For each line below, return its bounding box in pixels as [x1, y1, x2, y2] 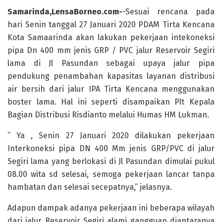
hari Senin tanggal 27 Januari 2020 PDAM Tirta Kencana [7, 19, 215, 29]
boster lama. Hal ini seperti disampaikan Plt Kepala [7, 97, 215, 107]
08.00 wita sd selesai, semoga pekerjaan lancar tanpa [7, 169, 215, 179]
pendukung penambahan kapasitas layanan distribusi [7, 71, 215, 81]
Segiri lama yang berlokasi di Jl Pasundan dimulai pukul [7, 156, 215, 166]
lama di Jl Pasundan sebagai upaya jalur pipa [7, 58, 215, 68]
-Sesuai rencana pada [122, 6, 215, 16]
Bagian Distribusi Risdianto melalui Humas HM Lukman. [7, 110, 209, 119]
